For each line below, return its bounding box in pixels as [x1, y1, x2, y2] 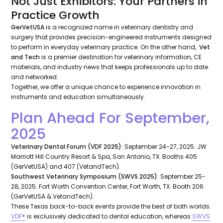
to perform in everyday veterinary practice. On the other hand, [11, 43, 200, 52]
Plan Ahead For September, [11, 108, 210, 128]
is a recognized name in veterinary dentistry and [46, 23, 194, 32]
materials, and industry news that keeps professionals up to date [11, 63, 209, 72]
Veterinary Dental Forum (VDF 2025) [11, 142, 122, 151]
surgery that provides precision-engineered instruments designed [11, 33, 212, 42]
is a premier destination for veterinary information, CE [40, 53, 202, 62]
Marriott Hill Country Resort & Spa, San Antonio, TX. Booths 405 [11, 152, 198, 161]
